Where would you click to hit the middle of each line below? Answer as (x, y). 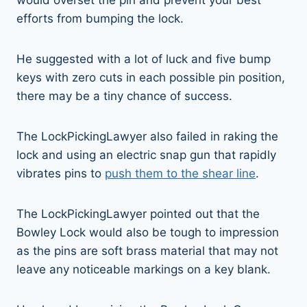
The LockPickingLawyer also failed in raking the (147, 136)
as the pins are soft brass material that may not (147, 250)
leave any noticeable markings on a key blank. (144, 269)
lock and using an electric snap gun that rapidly (146, 155)
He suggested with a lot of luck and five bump (144, 59)
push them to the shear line (180, 173)
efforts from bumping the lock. (102, 18)
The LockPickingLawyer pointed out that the (138, 213)
